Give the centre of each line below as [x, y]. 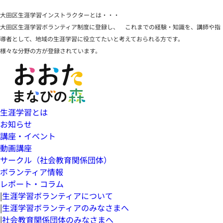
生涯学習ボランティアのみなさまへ [65, 207]
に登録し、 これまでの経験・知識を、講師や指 [155, 26]
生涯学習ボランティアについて [57, 195]
